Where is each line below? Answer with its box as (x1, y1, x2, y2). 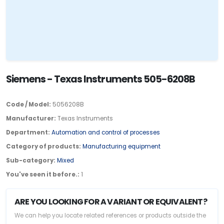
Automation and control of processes (51, 128, 160, 136)
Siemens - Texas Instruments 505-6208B (6, 72, 195, 86)
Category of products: (6, 142, 81, 150)
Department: (6, 128, 50, 136)
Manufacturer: (6, 114, 56, 122)
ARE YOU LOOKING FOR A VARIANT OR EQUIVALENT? (14, 195, 207, 207)
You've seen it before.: (6, 170, 79, 178)
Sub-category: (6, 156, 55, 164)
